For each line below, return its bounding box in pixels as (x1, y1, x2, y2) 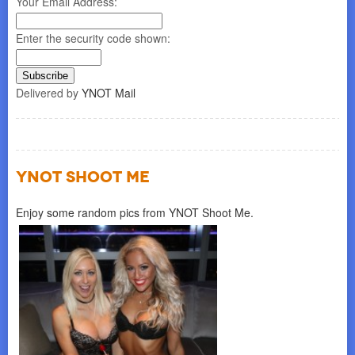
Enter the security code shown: (16, 30, 170, 46)
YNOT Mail (82, 85, 136, 101)
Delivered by (16, 85, 82, 101)
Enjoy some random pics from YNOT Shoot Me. (16, 204, 254, 220)
